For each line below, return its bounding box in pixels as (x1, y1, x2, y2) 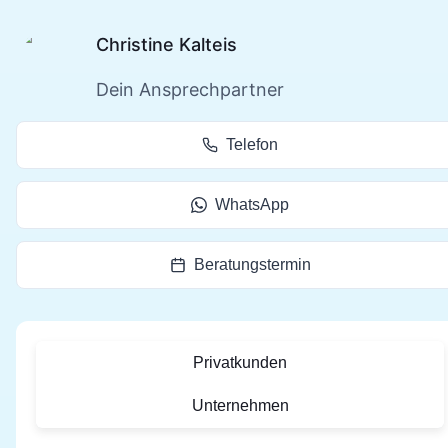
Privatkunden (193, 353, 287, 371)
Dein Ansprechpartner (96, 78, 284, 100)
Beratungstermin (193, 256, 311, 274)
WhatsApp (215, 196, 289, 214)
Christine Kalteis (96, 33, 237, 55)
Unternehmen (191, 396, 289, 414)
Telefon (226, 136, 278, 154)
